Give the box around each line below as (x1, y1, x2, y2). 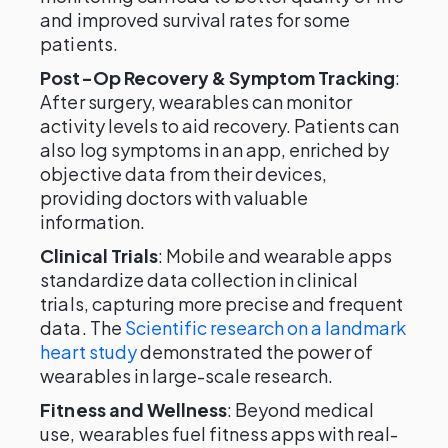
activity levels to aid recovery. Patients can (40, 114, 400, 137)
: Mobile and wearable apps (157, 244, 393, 267)
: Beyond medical (226, 398, 375, 421)
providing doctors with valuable (40, 186, 309, 209)
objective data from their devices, (40, 162, 328, 185)
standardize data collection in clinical (40, 268, 359, 291)
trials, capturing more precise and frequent (40, 292, 404, 315)
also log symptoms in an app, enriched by (40, 138, 390, 161)
